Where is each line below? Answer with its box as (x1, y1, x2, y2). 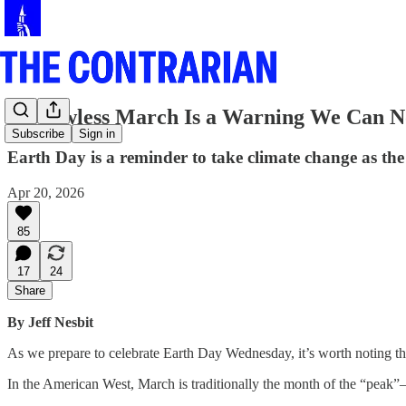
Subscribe (12, 127, 64, 141)
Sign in (79, 127, 115, 141)
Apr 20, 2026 (7, 184, 84, 200)
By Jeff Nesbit (7, 314, 93, 330)
